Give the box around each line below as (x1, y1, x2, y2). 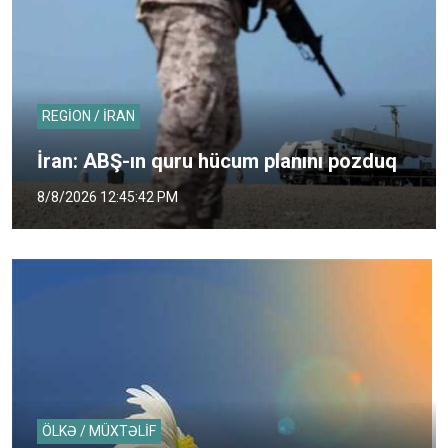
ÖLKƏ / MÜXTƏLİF (42, 422, 156, 439)
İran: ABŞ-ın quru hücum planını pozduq (37, 148, 397, 173)
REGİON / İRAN (42, 107, 135, 124)
